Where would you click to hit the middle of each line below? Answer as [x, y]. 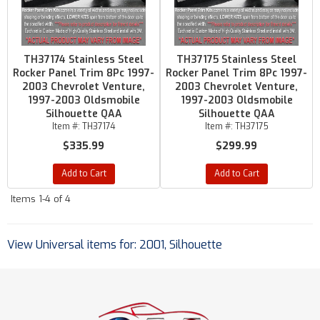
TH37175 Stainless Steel [236, 60]
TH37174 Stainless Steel [84, 60]
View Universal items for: [73, 245]
